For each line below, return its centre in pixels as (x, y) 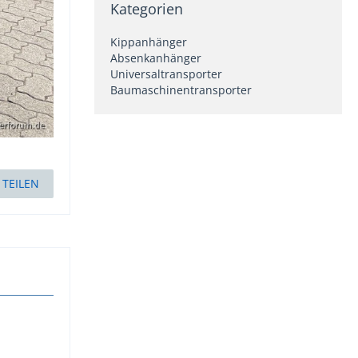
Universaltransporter (166, 74)
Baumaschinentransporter (181, 90)
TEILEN (21, 183)
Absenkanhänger (156, 58)
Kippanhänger (149, 42)
